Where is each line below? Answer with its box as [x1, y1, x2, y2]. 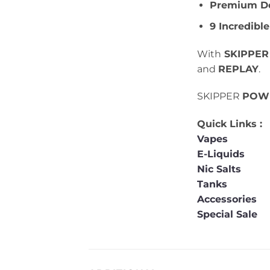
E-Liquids [197, 148, 245, 160]
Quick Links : [197, 118, 262, 130]
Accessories [197, 193, 260, 206]
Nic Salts [197, 163, 241, 175]
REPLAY [218, 63, 259, 75]
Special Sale [197, 209, 257, 221]
